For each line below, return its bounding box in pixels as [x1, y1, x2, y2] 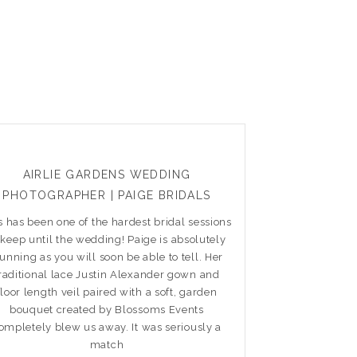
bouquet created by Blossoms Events [10, 303, 204, 316]
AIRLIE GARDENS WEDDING [22, 167, 191, 181]
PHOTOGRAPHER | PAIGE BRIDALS [2, 188, 211, 202]
